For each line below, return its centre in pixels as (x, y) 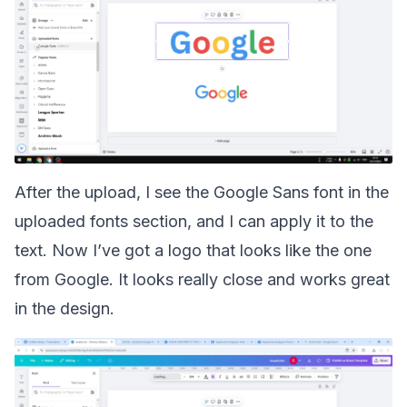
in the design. (65, 308)
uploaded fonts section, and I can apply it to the (194, 221)
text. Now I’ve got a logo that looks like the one (193, 250)
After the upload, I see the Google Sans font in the (202, 192)
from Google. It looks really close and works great (202, 279)
